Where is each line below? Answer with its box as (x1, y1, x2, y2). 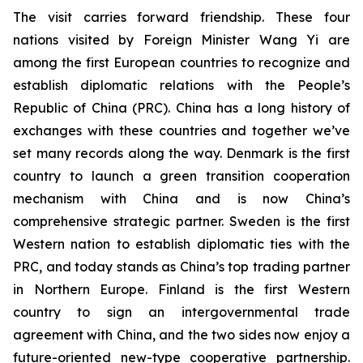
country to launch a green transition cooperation (13, 168, 350, 185)
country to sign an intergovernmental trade (13, 304, 350, 321)
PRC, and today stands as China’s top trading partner (13, 258, 350, 275)
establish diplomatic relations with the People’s (13, 77, 350, 94)
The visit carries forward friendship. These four (13, 9, 350, 26)
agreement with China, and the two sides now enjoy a (13, 327, 350, 344)
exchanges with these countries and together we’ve (13, 122, 350, 139)
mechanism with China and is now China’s (13, 190, 350, 207)
